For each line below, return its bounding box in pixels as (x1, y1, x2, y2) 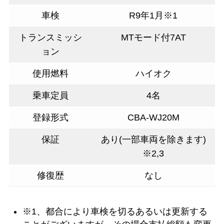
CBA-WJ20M (127, 112, 179, 123)
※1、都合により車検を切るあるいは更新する (22, 206, 207, 217)
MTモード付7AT (120, 32, 186, 43)
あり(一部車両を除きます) (100, 134, 206, 145)
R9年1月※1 (129, 10, 178, 21)
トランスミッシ (18, 32, 82, 43)
